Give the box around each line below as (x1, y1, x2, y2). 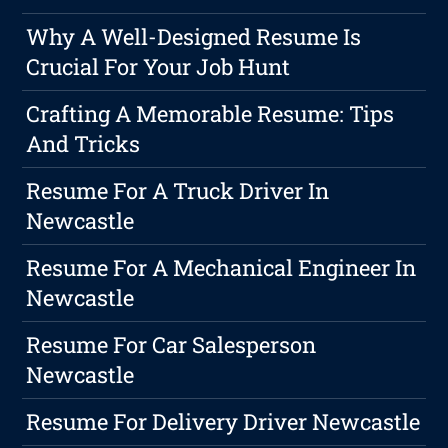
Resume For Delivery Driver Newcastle (26, 407, 421, 437)
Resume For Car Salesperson (26, 330, 317, 360)
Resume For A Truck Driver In (26, 176, 330, 206)
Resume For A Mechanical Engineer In (26, 253, 417, 283)
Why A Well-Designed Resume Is (26, 22, 362, 52)
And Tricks (26, 129, 141, 159)
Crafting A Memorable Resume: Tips (26, 99, 395, 129)
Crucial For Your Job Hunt (26, 52, 291, 82)
